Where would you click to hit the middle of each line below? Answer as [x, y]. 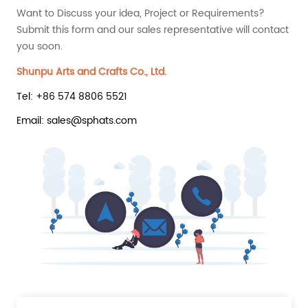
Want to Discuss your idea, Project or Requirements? [141, 13]
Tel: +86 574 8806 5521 [72, 96]
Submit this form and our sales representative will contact [153, 30]
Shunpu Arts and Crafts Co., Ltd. [92, 72]
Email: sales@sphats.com [77, 120]
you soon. [40, 46]
